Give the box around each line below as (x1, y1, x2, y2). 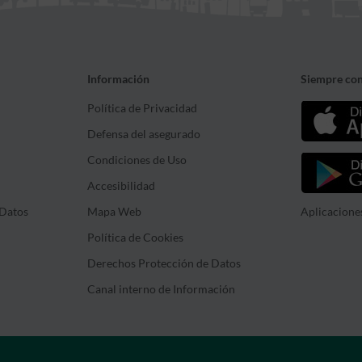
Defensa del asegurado (87, 128, 200, 141)
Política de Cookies (87, 231, 183, 244)
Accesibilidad (87, 179, 155, 192)
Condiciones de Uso (87, 154, 187, 166)
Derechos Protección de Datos (87, 257, 241, 270)
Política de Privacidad (87, 102, 197, 115)
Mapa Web (87, 205, 141, 218)
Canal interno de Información (87, 283, 235, 296)
